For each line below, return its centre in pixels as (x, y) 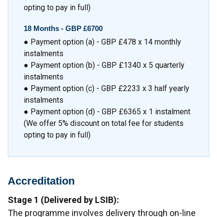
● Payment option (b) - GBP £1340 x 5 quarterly (104, 65)
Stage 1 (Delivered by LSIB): (63, 200)
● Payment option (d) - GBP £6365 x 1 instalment (107, 111)
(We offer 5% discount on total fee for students (104, 123)
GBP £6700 (84, 28)
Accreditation (41, 181)
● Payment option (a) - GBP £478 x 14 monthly (102, 42)
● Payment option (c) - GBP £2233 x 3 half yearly (107, 88)
